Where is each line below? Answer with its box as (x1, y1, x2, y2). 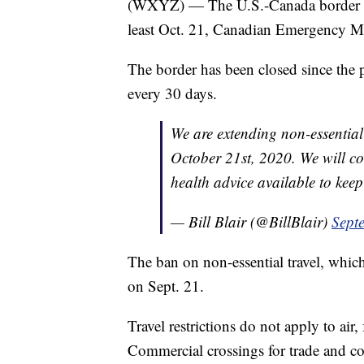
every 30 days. (128, 83, 217, 104)
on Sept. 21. (128, 275, 204, 297)
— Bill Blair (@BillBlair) (171, 211, 331, 232)
